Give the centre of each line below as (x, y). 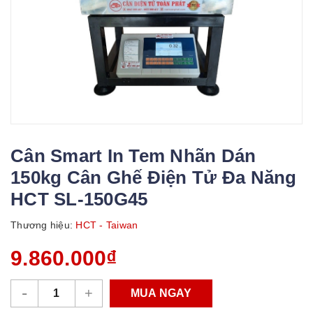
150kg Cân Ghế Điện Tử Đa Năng (154, 177)
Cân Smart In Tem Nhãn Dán (133, 155)
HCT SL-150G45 (79, 199)
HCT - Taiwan (105, 225)
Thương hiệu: (42, 225)
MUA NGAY (161, 293)
